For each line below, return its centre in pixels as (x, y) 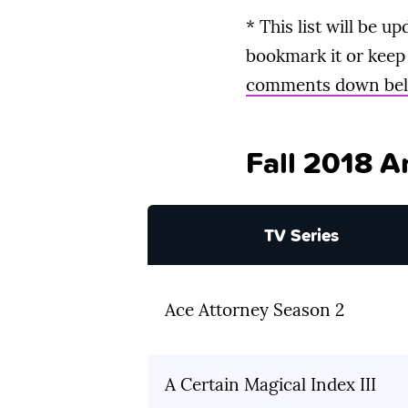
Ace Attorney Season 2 (255, 310)
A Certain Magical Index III (270, 385)
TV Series (301, 235)
